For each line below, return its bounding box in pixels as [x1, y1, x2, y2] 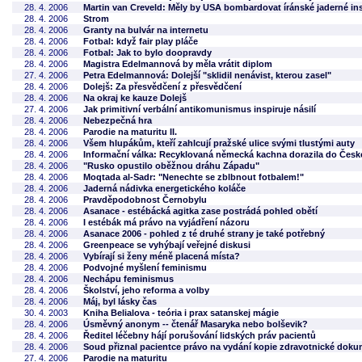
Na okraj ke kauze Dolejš [83, 93, 187, 103]
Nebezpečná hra [83, 116, 152, 125]
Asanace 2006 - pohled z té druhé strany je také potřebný [83, 229, 325, 238]
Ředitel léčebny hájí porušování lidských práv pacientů [83, 330, 316, 340]
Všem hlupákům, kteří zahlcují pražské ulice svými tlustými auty [83, 138, 355, 148]
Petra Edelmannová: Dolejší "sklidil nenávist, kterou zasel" [83, 70, 331, 80]
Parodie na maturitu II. [83, 127, 177, 137]
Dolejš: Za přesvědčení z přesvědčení [83, 82, 242, 91]
